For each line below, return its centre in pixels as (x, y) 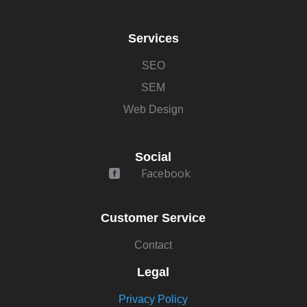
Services (153, 38)
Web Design (153, 109)
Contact (153, 245)
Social (153, 157)
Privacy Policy (153, 299)
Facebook (165, 173)
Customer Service (153, 218)
